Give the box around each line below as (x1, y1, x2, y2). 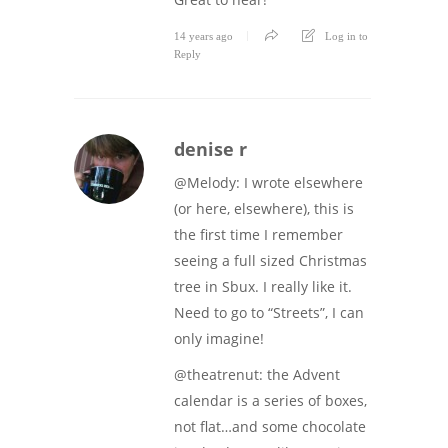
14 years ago (174, 29, 233, 42)
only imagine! (174, 328, 264, 348)
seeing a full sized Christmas (174, 250, 367, 270)
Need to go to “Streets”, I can (174, 302, 364, 322)
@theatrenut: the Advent (174, 364, 340, 384)
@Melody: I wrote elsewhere (174, 172, 363, 192)
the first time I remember (174, 224, 343, 244)
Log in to (325, 29, 368, 42)
